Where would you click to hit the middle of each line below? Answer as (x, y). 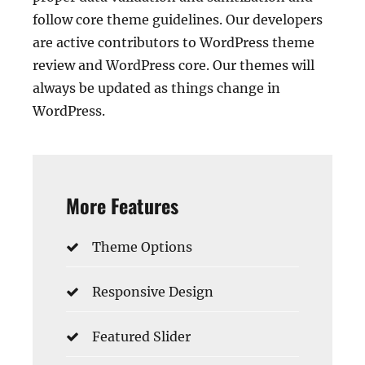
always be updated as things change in (156, 88)
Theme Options (142, 247)
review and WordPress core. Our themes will (174, 66)
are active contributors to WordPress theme (174, 43)
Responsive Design (153, 292)
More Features (122, 206)
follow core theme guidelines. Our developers (178, 20)
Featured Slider (141, 337)
